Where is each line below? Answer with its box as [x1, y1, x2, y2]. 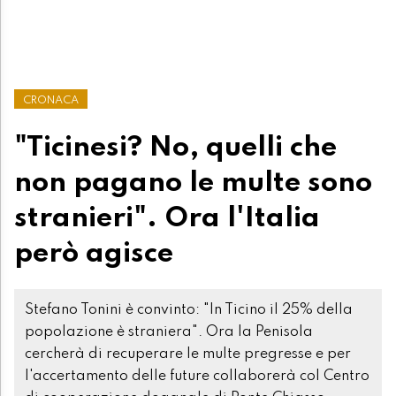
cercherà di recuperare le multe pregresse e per [25, 346, 351, 362]
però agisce [14, 239, 173, 268]
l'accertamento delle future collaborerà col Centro [25, 369, 369, 384]
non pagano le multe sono [14, 168, 372, 197]
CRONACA [23, 94, 79, 106]
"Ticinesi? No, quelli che [14, 133, 337, 162]
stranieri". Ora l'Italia [14, 203, 320, 232]
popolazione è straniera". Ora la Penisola [25, 324, 313, 339]
